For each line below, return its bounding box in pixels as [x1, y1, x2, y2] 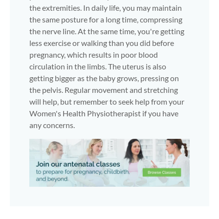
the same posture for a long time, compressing [29, 14, 182, 24]
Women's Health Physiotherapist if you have [29, 108, 178, 118]
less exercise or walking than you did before [29, 38, 174, 47]
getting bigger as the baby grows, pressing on [29, 73, 179, 83]
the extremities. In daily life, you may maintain [29, 2, 182, 12]
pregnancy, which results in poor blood [29, 49, 158, 59]
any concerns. [29, 120, 76, 130]
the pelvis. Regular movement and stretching [29, 85, 178, 94]
